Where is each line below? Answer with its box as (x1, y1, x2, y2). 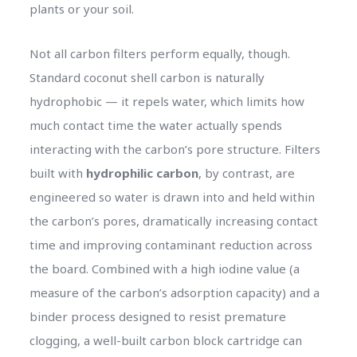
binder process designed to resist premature (29, 308, 286, 324)
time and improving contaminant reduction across (29, 236, 312, 253)
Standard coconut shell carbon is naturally (29, 69, 265, 85)
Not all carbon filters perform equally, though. (29, 45, 290, 61)
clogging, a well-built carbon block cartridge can (29, 331, 302, 348)
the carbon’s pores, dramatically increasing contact (29, 212, 318, 229)
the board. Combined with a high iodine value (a (29, 260, 300, 277)
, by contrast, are (198, 164, 295, 181)
